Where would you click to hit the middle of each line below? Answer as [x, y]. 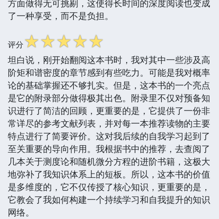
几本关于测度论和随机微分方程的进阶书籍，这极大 [109, 161]
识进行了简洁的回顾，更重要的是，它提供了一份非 [109, 110]
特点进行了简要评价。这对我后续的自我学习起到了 [109, 136]
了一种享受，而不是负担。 [61, 15]
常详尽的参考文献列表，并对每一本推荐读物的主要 [109, 123]
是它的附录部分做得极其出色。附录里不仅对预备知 [109, 98]
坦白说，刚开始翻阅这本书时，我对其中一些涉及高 [109, 59]
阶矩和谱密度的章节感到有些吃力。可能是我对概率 [109, 72]
